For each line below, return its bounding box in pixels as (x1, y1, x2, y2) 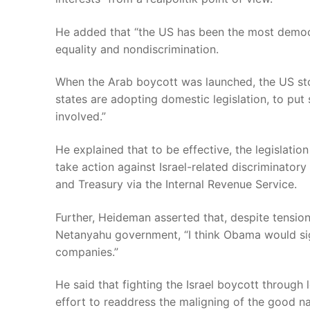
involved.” (55, 109, 106, 124)
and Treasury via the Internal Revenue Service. (55, 176, 297, 191)
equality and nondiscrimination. (55, 42, 219, 56)
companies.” (55, 244, 118, 259)
